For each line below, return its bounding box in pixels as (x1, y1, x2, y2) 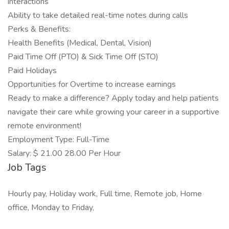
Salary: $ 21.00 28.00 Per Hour (8, 148, 121, 159)
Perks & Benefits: (8, 24, 71, 35)
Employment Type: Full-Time (8, 134, 109, 145)
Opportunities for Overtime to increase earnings (8, 79, 176, 90)
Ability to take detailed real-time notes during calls (8, 10, 188, 21)
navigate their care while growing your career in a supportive (8, 106, 219, 118)
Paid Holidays (8, 65, 57, 76)
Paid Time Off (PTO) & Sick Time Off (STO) (8, 51, 158, 62)
